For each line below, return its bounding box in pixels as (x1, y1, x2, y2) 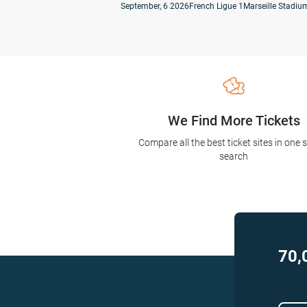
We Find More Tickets (167, 112, 300, 129)
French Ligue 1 (189, 1, 243, 11)
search (219, 151, 249, 162)
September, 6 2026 (121, 1, 189, 11)
